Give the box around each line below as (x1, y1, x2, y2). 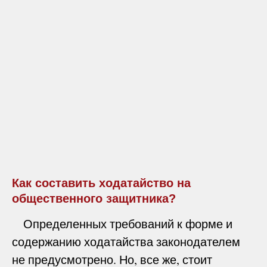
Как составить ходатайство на (12, 176, 191, 190)
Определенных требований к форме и (12, 215, 232, 232)
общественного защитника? (12, 191, 176, 205)
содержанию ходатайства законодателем (12, 233, 240, 250)
